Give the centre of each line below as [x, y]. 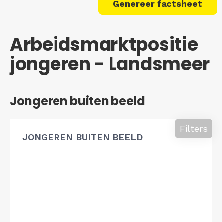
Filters [194, 128]
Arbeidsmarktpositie [104, 44]
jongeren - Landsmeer [110, 64]
